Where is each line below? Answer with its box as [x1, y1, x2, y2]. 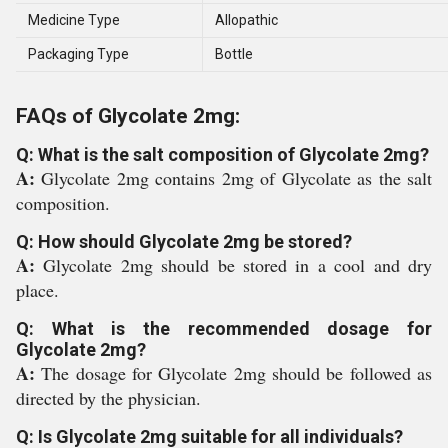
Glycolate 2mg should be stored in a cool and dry [43, 253, 433, 278]
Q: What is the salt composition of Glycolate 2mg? [16, 144, 429, 166]
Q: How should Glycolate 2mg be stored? [16, 231, 352, 253]
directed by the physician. [16, 386, 201, 411]
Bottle [215, 46, 253, 63]
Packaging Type [28, 46, 129, 63]
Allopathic [215, 12, 278, 29]
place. [16, 278, 59, 303]
